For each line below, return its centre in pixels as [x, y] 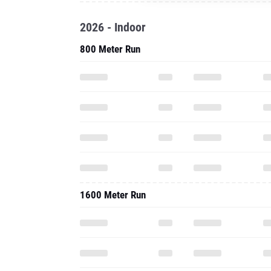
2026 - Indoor [113, 27]
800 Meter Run [110, 49]
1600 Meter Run [113, 195]
